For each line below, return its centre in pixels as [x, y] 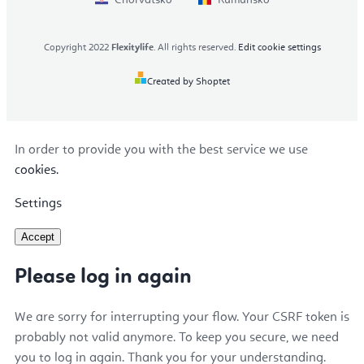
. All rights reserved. [195, 48]
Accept [38, 236]
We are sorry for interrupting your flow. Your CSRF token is [182, 317]
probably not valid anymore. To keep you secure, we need [177, 338]
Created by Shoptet [188, 82]
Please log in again [103, 277]
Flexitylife [132, 48]
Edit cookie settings [279, 48]
